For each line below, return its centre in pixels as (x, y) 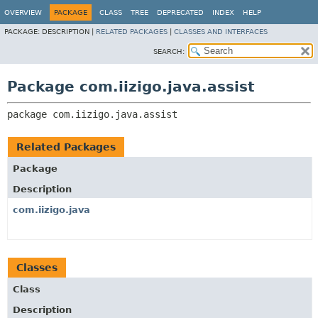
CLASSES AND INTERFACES (221, 32)
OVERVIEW (23, 12)
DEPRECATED (180, 12)
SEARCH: (169, 51)
